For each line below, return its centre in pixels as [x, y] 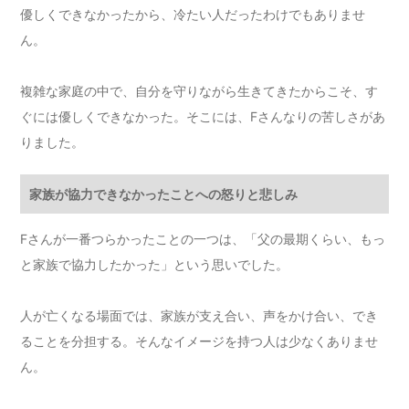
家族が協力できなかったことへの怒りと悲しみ [164, 194]
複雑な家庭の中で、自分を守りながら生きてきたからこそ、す [199, 91]
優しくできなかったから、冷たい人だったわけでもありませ [193, 15]
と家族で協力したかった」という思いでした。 [155, 265]
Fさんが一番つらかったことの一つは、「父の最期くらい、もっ [203, 239]
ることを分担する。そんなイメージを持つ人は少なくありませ [199, 341]
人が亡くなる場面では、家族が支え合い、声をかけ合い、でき [199, 316]
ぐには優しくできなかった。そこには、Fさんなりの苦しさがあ [203, 117]
